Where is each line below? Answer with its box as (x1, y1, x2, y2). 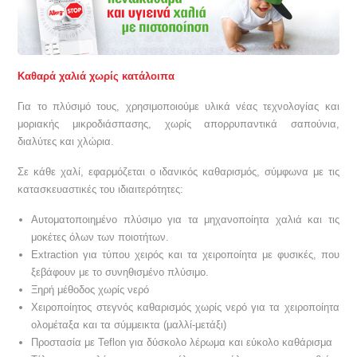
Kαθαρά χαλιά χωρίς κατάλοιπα (18, 70, 175, 83)
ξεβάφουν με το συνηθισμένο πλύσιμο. (31, 266, 210, 279)
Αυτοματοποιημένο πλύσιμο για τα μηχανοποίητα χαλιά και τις (31, 214, 339, 226)
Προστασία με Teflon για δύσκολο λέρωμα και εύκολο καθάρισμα (31, 336, 333, 349)
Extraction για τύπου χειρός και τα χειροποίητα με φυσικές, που (31, 249, 339, 261)
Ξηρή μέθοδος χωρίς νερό (31, 284, 150, 296)
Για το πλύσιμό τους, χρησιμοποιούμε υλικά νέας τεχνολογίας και (18, 100, 339, 113)
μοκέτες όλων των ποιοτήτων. (31, 231, 170, 244)
